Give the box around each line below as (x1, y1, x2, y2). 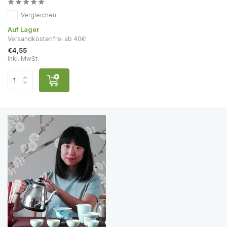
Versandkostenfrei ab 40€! (8, 34, 87, 43)
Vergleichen (21, 11, 56, 19)
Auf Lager (8, 25, 39, 33)
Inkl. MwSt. (8, 54, 39, 62)
